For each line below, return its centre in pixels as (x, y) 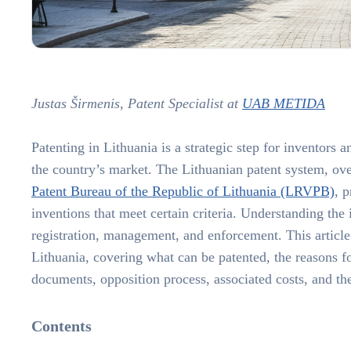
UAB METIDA (284, 104)
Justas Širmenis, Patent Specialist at (137, 104)
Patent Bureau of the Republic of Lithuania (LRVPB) (183, 192)
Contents (62, 326)
